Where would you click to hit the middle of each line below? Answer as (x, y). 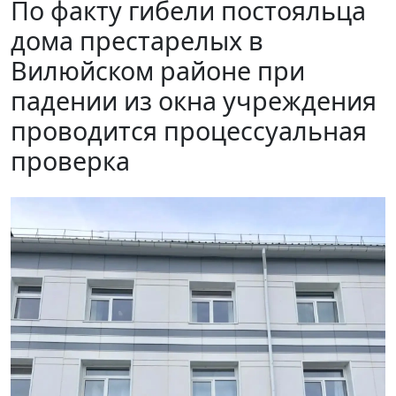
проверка (70, 160)
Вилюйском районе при (158, 70)
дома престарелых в (137, 40)
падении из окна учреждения (194, 100)
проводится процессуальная (189, 130)
